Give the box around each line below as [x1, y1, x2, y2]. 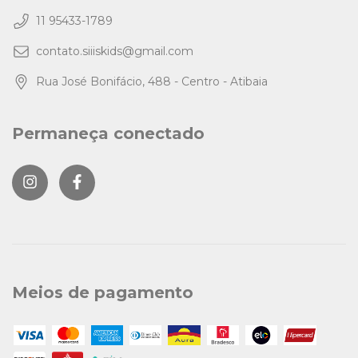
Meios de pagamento [12, 282, 193, 302]
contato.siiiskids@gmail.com [36, 44, 193, 59]
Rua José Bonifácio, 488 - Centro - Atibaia [36, 74, 268, 89]
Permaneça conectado [12, 124, 205, 144]
